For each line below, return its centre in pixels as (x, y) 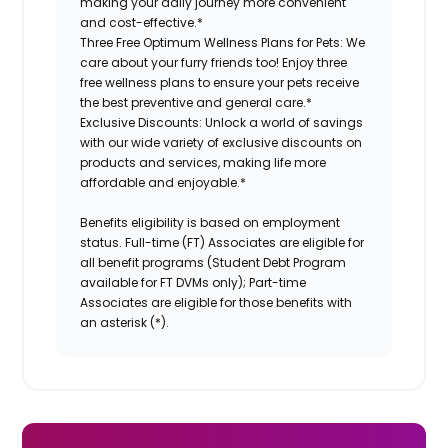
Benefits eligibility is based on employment (210, 222)
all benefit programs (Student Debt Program (213, 262)
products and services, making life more (203, 162)
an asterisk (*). (126, 322)
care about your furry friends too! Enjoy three (214, 62)
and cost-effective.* (142, 22)
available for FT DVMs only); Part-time (193, 282)
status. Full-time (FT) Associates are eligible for (222, 242)
